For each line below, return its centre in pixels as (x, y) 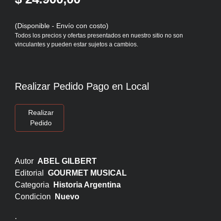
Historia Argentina (87, 184)
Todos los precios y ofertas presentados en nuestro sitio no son (99, 35)
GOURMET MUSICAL (87, 173)
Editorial (31, 173)
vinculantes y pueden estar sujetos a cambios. (76, 44)
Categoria (34, 184)
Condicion (35, 196)
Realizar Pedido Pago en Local (82, 86)
